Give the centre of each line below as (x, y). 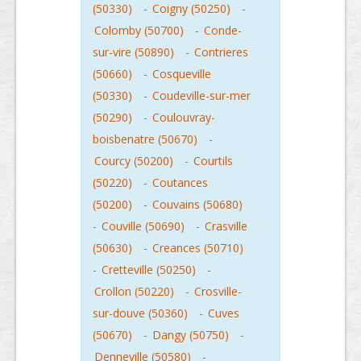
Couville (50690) (143, 226)
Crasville (226, 226)
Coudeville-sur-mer (201, 95)
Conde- (223, 30)
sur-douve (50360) (140, 313)
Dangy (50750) (191, 335)
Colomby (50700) (139, 30)
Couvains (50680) (197, 204)
